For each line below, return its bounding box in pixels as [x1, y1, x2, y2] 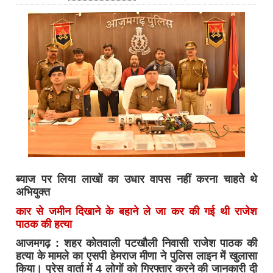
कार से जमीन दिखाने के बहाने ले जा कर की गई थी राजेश [16, 205, 257, 218]
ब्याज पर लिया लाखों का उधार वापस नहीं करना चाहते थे [16, 172, 257, 185]
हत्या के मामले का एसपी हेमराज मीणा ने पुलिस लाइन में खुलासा [16, 250, 257, 263]
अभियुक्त [16, 185, 50, 198]
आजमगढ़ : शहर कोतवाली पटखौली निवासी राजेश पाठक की [16, 237, 257, 250]
